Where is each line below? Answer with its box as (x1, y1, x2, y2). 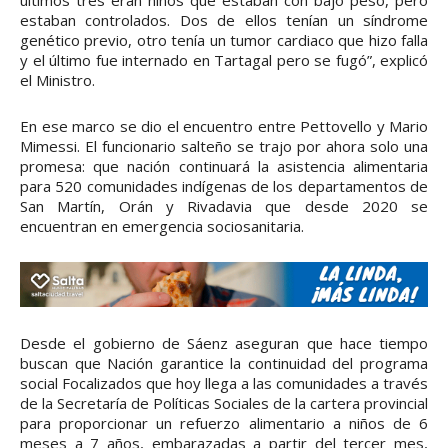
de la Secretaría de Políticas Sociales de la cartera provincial (20, 393, 428, 414)
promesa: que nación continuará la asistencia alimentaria (20, 155, 428, 176)
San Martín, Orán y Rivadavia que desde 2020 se (20, 195, 428, 216)
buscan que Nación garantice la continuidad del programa (20, 353, 428, 374)
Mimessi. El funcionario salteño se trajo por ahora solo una (20, 135, 428, 156)
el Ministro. (20, 69, 95, 90)
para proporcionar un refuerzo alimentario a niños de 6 (20, 413, 428, 434)
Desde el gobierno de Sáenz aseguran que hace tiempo (20, 333, 428, 354)
